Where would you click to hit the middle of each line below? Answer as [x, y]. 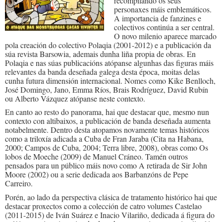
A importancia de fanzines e [157, 18]
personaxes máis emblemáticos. [163, 9]
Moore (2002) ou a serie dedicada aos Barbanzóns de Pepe [97, 174]
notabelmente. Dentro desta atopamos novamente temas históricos [107, 130]
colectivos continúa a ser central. [164, 27]
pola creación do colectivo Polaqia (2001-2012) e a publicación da [108, 45]
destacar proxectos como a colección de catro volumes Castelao [103, 206]
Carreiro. [19, 183]
